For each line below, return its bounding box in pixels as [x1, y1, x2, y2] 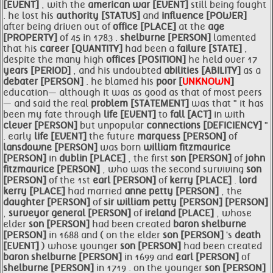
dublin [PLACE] [59, 153, 128, 164]
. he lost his [3, 10, 56, 21]
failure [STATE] [177, 43, 244, 54]
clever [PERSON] [3, 120, 80, 131]
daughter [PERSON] [3, 197, 93, 208]
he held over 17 [188, 54, 257, 65]
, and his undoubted [73, 65, 164, 76]
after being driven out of [3, 21, 113, 32]
